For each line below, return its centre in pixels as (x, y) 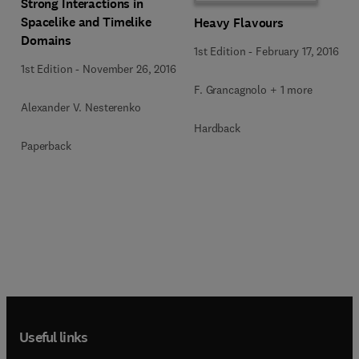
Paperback (46, 146)
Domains (46, 40)
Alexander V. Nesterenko (81, 107)
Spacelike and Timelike (86, 22)
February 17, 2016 (297, 51)
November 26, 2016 (129, 69)
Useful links (54, 337)
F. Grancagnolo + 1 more (253, 89)
